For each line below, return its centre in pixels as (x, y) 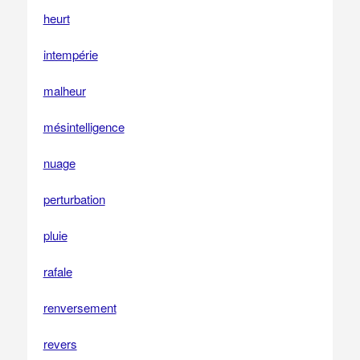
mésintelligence (84, 127)
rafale (57, 271)
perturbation (74, 199)
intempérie (70, 54)
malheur (64, 90)
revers (60, 344)
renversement (80, 307)
